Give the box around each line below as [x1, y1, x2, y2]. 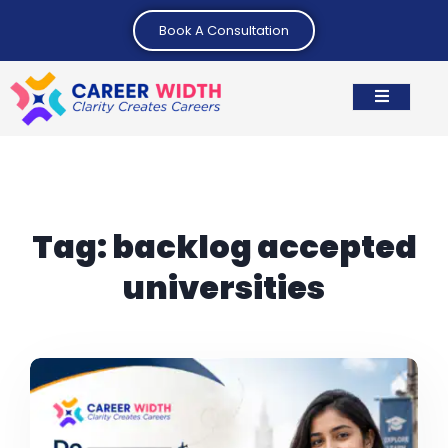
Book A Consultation [159, 21, 289, 40]
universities [123, 265, 325, 310]
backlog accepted [111, 224, 417, 269]
